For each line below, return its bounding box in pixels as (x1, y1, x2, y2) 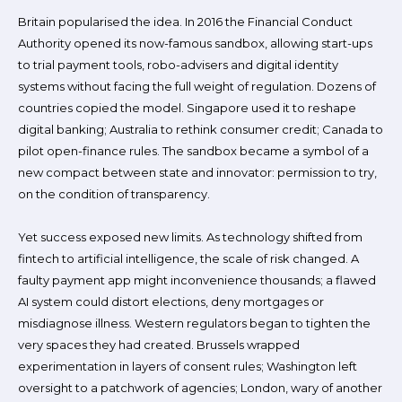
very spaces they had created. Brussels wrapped (18, 337, 300, 352)
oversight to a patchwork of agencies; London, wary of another (18, 380, 382, 395)
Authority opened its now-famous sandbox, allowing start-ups (18, 36, 372, 50)
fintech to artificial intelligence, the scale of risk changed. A (18, 251, 359, 266)
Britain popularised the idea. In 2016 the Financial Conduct (18, 14, 353, 29)
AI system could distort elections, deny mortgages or (18, 294, 324, 309)
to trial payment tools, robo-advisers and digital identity (18, 57, 338, 72)
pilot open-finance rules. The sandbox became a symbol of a (18, 144, 369, 158)
